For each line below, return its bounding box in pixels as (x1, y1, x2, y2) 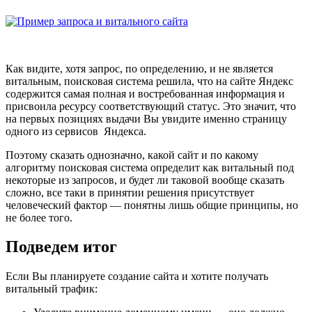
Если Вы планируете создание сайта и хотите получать (6, 270, 268, 283)
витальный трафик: (6, 283, 97, 295)
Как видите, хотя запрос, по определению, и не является (6, 62, 273, 75)
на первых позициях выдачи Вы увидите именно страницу (6, 112, 287, 125)
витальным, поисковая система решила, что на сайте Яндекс (6, 75, 293, 87)
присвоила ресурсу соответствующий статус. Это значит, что (6, 100, 296, 112)
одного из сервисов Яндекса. (6, 125, 146, 137)
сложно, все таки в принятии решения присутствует (6, 186, 254, 198)
